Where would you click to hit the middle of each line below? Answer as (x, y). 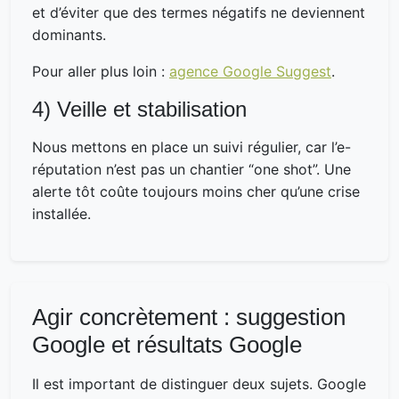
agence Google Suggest (250, 71)
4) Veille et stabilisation (139, 109)
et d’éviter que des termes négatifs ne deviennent (199, 12)
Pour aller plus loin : (101, 71)
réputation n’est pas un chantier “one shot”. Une (191, 169)
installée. (61, 213)
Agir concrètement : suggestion (189, 317)
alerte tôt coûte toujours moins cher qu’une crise (196, 191)
